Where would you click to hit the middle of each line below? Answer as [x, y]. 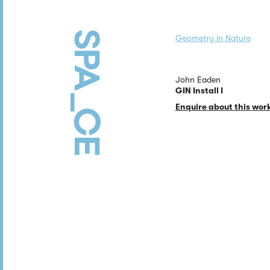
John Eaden [198, 80]
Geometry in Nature [213, 38]
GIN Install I [199, 90]
